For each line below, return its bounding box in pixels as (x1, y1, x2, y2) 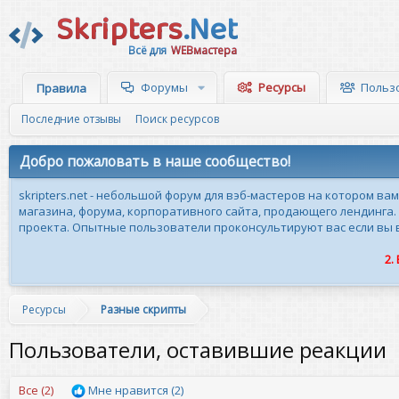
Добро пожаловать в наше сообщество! (20, 151, 290, 171)
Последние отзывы (21, 111, 121, 126)
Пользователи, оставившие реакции (9, 335, 387, 364)
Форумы (141, 79, 188, 95)
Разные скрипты (101, 302, 186, 317)
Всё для (128, 42, 169, 57)
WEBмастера (171, 42, 237, 57)
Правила (37, 80, 86, 96)
